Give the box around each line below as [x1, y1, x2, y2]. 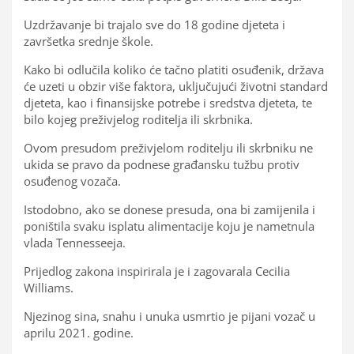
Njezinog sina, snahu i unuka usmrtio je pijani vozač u [24, 307, 315, 324]
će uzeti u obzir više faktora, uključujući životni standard [24, 77, 328, 94]
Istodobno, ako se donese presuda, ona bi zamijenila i [24, 201, 315, 217]
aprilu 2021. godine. [24, 324, 134, 341]
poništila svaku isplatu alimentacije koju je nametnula [24, 217, 314, 234]
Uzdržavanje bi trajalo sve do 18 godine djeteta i [24, 16, 285, 32]
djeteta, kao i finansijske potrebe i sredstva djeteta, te [24, 94, 312, 111]
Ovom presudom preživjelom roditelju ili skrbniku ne [24, 139, 313, 156]
